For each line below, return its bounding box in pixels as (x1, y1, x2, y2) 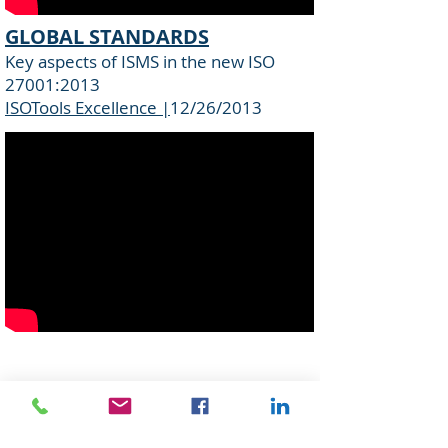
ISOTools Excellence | (5, 96, 170, 119)
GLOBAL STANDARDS (5, 23, 209, 50)
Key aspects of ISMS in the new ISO (5, 50, 275, 73)
